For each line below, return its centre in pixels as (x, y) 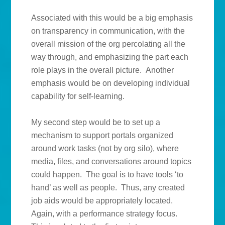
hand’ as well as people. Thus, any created (108, 188)
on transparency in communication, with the (108, 31)
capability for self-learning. (78, 96)
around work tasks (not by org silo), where (105, 149)
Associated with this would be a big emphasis (112, 18)
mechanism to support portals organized (102, 136)
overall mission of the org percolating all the (108, 44)
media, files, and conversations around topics (111, 162)
